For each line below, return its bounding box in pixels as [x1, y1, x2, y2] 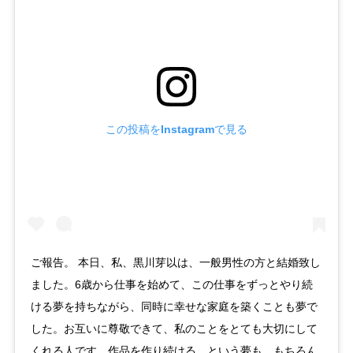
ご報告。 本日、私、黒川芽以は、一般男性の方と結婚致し [30, 256, 321, 269]
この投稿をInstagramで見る [106, 123, 247, 136]
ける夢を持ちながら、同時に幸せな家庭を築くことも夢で [30, 300, 318, 314]
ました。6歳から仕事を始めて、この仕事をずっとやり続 [30, 278, 313, 292]
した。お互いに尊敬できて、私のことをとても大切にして [30, 322, 318, 336]
